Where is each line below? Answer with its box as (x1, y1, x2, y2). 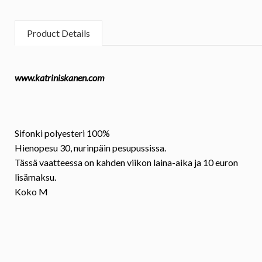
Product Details (27, 27, 90, 39)
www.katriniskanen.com (15, 72, 105, 84)
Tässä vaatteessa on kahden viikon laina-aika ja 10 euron (15, 157, 238, 168)
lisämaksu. (15, 171, 56, 183)
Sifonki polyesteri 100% (15, 127, 110, 139)
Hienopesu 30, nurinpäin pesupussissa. (15, 142, 166, 154)
